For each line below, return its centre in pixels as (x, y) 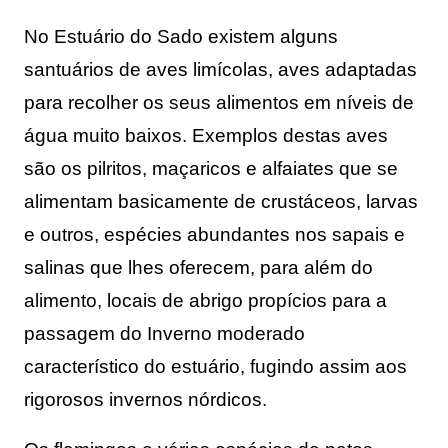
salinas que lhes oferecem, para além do (198, 267)
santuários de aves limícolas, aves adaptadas (220, 69)
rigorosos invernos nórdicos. (145, 399)
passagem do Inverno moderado (164, 333)
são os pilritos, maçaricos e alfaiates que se (211, 168)
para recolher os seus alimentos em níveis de (219, 102)
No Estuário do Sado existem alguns (181, 36)
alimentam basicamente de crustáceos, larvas (221, 201)
